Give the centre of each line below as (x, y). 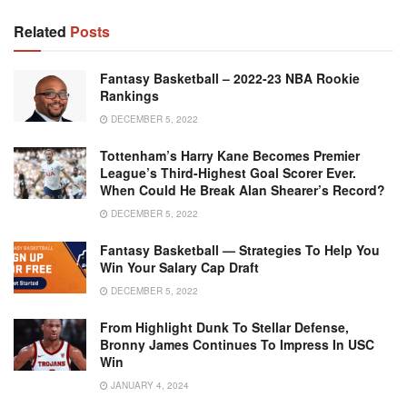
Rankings (129, 95)
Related (40, 31)
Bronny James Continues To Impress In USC (237, 344)
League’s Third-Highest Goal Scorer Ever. (228, 172)
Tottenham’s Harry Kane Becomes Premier (230, 155)
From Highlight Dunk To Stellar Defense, (224, 327)
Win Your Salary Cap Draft (179, 267)
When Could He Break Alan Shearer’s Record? (243, 189)
